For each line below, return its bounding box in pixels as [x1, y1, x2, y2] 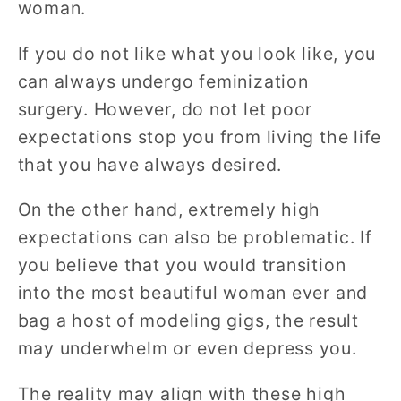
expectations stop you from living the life [17, 125, 382, 148]
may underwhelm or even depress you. [17, 337, 357, 360]
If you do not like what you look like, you [17, 42, 377, 64]
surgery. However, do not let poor [17, 98, 313, 120]
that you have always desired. [17, 153, 283, 175]
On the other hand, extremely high [17, 199, 321, 221]
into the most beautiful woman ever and [17, 282, 369, 304]
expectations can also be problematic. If [17, 226, 372, 249]
